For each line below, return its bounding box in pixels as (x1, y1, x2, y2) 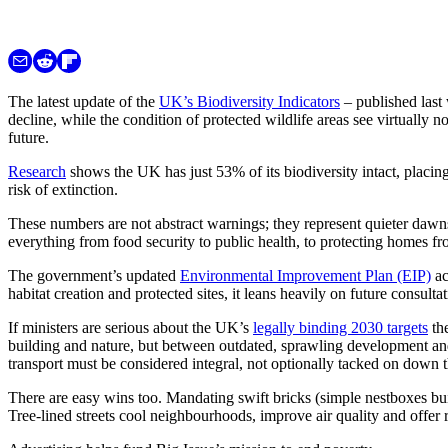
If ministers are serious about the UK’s (8, 318, 253, 336)
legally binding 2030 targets (253, 318, 428, 336)
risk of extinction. (8, 180, 118, 198)
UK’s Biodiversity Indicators (159, 92, 340, 110)
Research (8, 162, 66, 180)
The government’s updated (8, 266, 180, 284)
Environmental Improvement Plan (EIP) (180, 266, 431, 284)
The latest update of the (8, 92, 159, 110)
